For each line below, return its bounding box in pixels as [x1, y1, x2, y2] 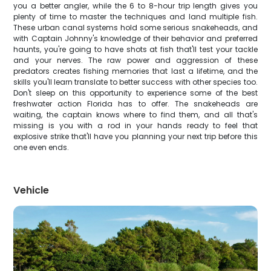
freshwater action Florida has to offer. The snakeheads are [13, 99, 258, 109]
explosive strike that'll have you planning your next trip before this [13, 131, 258, 142]
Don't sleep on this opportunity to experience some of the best [13, 88, 258, 98]
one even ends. [13, 142, 70, 152]
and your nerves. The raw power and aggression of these [13, 55, 258, 65]
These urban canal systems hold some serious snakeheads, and [13, 22, 258, 33]
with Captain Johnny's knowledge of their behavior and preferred [13, 33, 258, 44]
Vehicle [13, 183, 50, 197]
